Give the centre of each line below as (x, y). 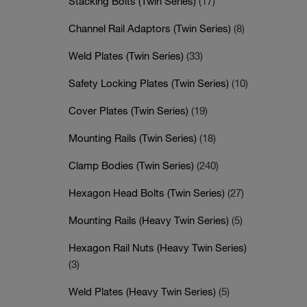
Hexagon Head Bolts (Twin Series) (148, 193)
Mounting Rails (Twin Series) (134, 138)
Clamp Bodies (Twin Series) (133, 165)
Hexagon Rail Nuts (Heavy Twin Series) (158, 247)
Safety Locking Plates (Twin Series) (150, 83)
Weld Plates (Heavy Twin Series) (144, 291)
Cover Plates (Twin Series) (130, 110)
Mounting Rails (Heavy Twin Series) (150, 220)
